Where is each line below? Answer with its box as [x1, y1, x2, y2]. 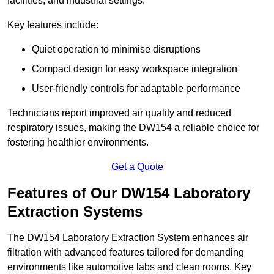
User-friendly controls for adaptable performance [32, 83, 240, 94]
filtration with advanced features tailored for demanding [7, 247, 244, 258]
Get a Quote [111, 161, 163, 172]
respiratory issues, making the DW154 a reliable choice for [7, 122, 259, 133]
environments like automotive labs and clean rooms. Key [7, 262, 251, 273]
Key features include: [7, 20, 98, 31]
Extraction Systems [7, 203, 143, 220]
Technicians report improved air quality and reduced [7, 108, 231, 119]
